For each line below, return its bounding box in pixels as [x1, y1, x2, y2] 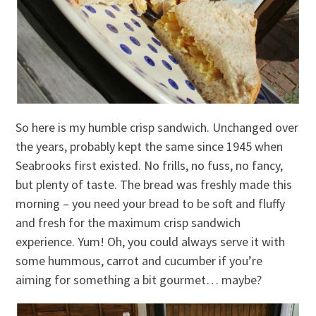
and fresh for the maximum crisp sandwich [16, 214, 241, 231]
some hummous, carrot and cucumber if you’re [16, 253, 263, 269]
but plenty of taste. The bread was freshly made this [16, 176, 293, 193]
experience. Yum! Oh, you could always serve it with [16, 233, 286, 250]
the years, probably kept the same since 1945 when [16, 138, 284, 155]
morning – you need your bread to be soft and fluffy [16, 195, 286, 212]
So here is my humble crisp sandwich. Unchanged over [16, 119, 299, 136]
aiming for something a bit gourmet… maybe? [16, 272, 262, 288]
